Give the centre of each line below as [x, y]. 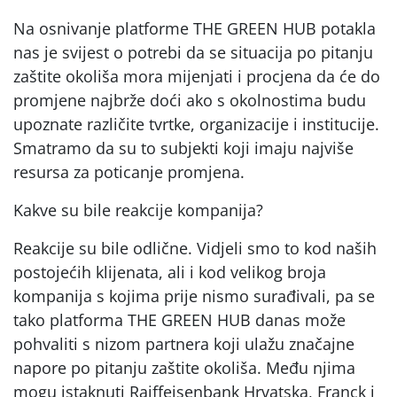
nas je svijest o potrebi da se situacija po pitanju [193, 52]
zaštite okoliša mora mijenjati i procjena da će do [197, 76]
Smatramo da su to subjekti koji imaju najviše [183, 148]
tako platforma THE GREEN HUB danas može [179, 319]
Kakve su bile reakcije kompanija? [138, 210]
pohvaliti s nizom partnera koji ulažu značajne [184, 343]
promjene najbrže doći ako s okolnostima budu [190, 100]
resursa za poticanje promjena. [129, 171]
